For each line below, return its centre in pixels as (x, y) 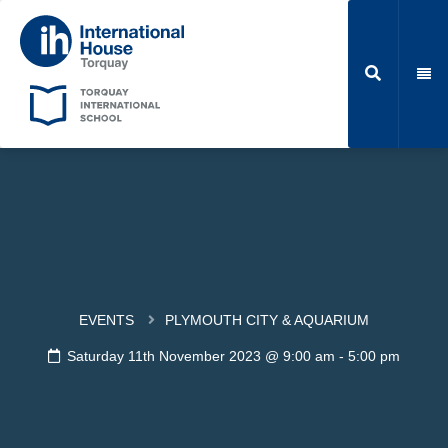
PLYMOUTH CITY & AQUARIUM (266, 319)
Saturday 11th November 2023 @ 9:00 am (200, 355)
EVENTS (106, 319)
